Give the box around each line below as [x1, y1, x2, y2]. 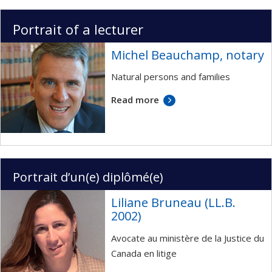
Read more [111, 93, 160, 106]
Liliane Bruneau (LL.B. [111, 194, 236, 211]
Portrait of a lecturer [13, 19, 143, 38]
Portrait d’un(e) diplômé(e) [13, 169, 163, 186]
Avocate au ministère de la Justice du [111, 231, 265, 244]
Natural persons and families [111, 70, 231, 83]
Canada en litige [111, 246, 177, 259]
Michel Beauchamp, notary [111, 46, 265, 63]
